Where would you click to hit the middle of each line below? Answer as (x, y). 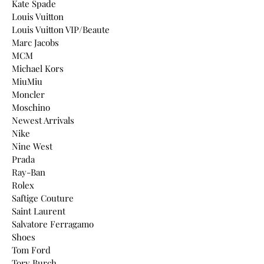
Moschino (31, 107)
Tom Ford (31, 250)
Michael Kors (38, 68)
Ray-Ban (29, 172)
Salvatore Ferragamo (53, 224)
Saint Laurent (39, 211)
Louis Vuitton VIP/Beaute (61, 29)
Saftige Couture (43, 198)
